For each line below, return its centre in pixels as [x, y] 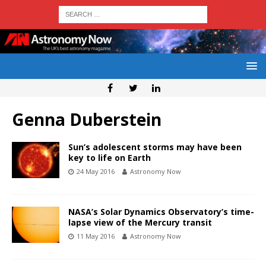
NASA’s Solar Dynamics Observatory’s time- [161, 212]
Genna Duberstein [87, 120]
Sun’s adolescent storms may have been [155, 147]
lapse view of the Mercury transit [140, 223]
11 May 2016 [96, 236]
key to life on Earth [110, 158]
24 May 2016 [96, 172]
